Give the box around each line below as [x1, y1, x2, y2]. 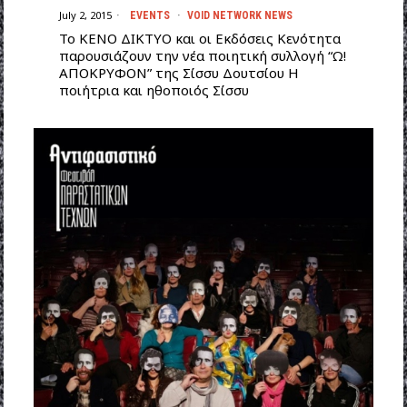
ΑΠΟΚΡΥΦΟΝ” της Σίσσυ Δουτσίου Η [58, 63, 299, 82]
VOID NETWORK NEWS [186, 8, 293, 22]
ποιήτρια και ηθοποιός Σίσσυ [58, 80, 249, 99]
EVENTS [129, 8, 170, 22]
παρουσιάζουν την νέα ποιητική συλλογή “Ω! [58, 45, 346, 65]
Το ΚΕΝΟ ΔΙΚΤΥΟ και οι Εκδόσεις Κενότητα [58, 28, 341, 47]
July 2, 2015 [58, 8, 112, 23]
